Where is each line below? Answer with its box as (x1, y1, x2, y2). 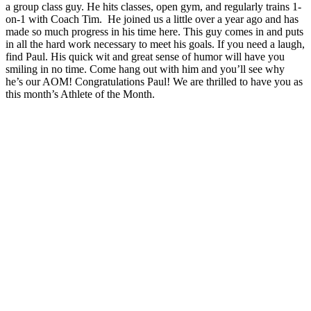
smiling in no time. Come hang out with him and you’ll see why (6, 63, 285, 76)
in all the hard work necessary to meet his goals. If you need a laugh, (6, 38, 305, 51)
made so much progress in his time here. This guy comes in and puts (6, 26, 303, 38)
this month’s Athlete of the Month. (6, 88, 155, 101)
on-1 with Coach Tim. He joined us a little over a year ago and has (6, 13, 299, 26)
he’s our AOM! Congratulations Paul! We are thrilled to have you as (6, 76, 303, 88)
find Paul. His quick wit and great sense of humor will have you (6, 51, 285, 63)
